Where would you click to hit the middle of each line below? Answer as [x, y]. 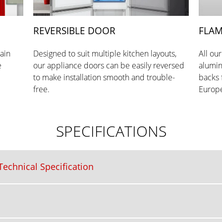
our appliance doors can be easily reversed [109, 66]
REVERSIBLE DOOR [75, 31]
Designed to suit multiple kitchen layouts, [105, 54]
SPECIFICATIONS [111, 131]
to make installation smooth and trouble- [104, 78]
